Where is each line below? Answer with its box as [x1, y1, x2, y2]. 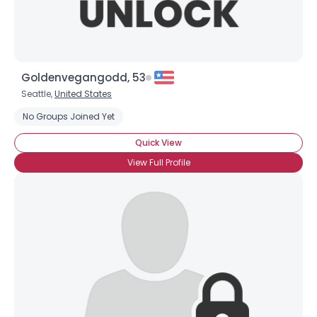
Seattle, [21, 88, 54, 100]
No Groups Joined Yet [23, 110, 115, 122]
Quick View [135, 137, 182, 149]
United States [54, 88, 112, 100]
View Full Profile [127, 156, 190, 168]
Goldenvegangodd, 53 [21, 70, 146, 85]
